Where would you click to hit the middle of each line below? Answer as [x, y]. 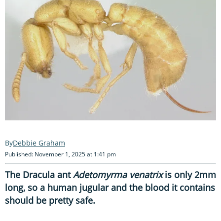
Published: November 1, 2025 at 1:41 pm [60, 154]
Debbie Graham [39, 143]
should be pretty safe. [50, 200]
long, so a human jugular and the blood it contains [110, 187]
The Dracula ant [39, 174]
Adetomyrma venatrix [118, 174]
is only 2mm [189, 174]
